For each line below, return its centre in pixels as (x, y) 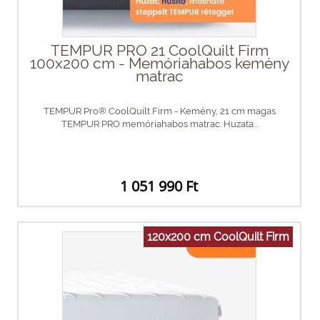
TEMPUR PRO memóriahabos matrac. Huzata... (159, 124)
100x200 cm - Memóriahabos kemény (159, 63)
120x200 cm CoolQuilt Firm (218, 236)
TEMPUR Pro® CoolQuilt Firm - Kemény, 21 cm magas (159, 111)
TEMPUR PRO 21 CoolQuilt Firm (159, 50)
